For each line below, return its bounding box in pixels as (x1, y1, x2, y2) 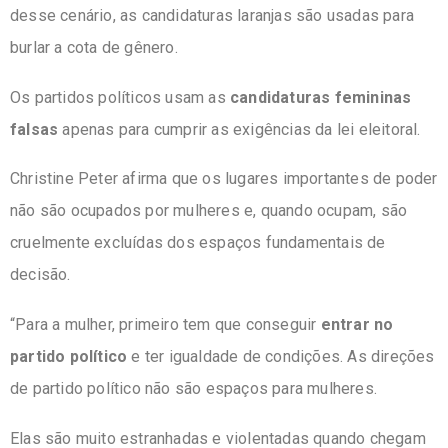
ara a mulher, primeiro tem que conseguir (26, 314, 321, 334)
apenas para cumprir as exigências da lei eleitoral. (58, 119, 421, 139)
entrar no (320, 314, 394, 334)
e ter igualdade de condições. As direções (127, 346, 435, 366)
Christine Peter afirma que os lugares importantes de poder (10, 169, 438, 189)
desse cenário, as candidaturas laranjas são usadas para (10, 6, 415, 26)
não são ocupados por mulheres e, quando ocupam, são (10, 201, 408, 221)
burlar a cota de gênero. (10, 38, 178, 58)
